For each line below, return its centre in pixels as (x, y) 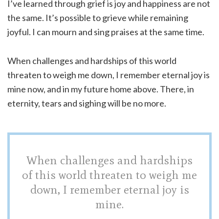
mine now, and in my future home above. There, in (101, 89)
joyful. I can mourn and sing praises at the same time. (106, 32)
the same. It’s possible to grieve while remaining (98, 18)
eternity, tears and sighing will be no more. (87, 103)
